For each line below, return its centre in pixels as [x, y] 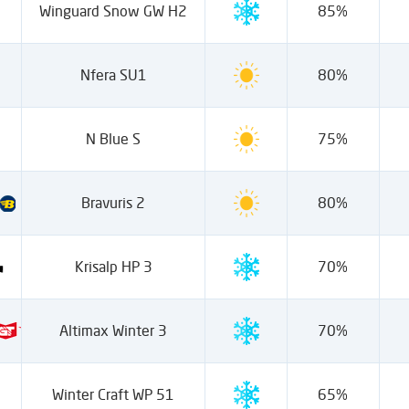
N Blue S [114, 139]
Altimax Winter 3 [114, 330]
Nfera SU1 [113, 75]
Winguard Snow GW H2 [114, 11]
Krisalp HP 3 [113, 267]
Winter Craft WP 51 [114, 394]
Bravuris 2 [114, 203]
